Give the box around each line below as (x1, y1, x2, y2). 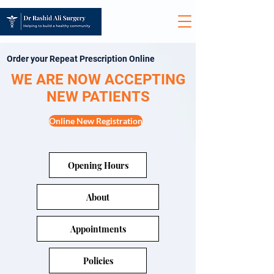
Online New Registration (49, 116, 143, 126)
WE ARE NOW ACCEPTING (10, 71, 185, 88)
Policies (83, 254, 113, 267)
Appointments (70, 223, 126, 235)
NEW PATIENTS (46, 88, 150, 105)
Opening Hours (67, 159, 128, 171)
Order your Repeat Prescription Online (7, 54, 155, 64)
